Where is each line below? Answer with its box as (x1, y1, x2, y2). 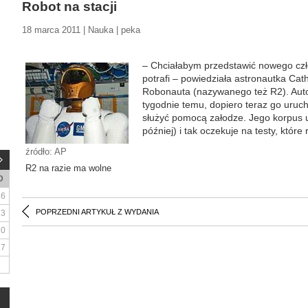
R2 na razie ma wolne (25, 163, 111, 173)
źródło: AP (25, 146, 67, 157)
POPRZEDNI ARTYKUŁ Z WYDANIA (36, 208, 159, 216)
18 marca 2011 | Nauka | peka (22, 25, 140, 35)
